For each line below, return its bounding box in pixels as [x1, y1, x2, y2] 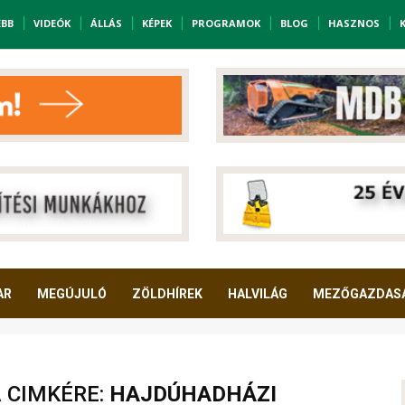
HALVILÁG [228, 287, 287, 302]
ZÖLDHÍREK [132, 287, 202, 302]
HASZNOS [327, 16, 380, 31]
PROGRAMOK [191, 16, 260, 31]
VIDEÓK [33, 16, 71, 31]
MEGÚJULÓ [37, 287, 107, 302]
